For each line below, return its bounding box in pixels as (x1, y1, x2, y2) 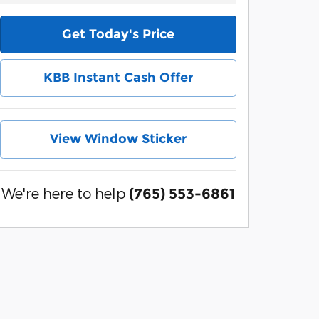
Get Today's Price (62, 26, 174, 43)
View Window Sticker (50, 131, 187, 147)
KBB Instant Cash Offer (43, 70, 193, 86)
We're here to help (1, 184, 125, 202)
